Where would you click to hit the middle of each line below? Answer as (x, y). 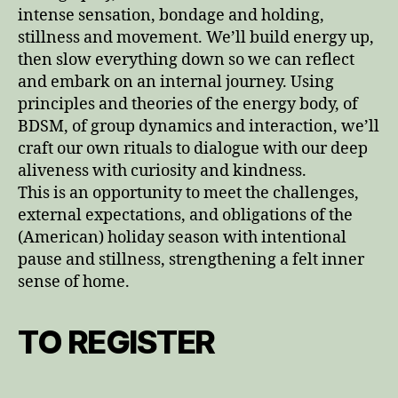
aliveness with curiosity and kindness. (162, 171)
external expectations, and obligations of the (185, 215)
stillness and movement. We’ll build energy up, (196, 38)
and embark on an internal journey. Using (176, 82)
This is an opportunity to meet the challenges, (188, 193)
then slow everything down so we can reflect (186, 60)
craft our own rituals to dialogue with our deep (193, 149)
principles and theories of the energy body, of (188, 104)
